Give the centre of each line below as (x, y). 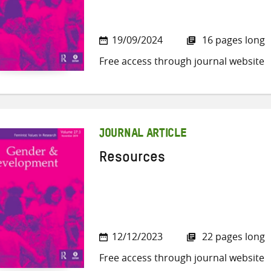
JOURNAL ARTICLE (143, 135)
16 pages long (232, 40)
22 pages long (232, 237)
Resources (132, 160)
